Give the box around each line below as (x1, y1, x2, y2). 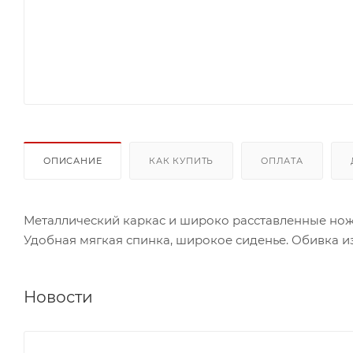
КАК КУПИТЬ (149, 154, 214, 166)
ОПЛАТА (261, 154, 303, 166)
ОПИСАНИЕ (43, 154, 102, 166)
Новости (24, 287, 93, 307)
